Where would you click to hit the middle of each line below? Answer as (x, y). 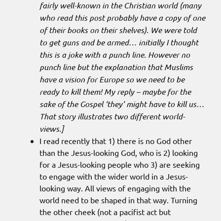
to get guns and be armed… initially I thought (119, 42)
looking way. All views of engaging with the (115, 188)
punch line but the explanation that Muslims (116, 67)
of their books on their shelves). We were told (118, 30)
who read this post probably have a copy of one (122, 18)
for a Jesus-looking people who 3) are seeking (120, 165)
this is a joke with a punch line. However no (115, 55)
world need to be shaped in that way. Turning (118, 200)
